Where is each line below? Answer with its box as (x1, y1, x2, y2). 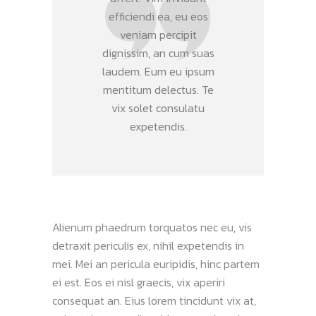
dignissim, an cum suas (102, 44, 214, 61)
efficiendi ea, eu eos (108, 8, 208, 25)
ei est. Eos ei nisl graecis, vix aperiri (52, 274, 225, 291)
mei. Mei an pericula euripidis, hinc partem (52, 255, 260, 272)
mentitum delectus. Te (102, 81, 214, 98)
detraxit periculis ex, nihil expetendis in (52, 237, 244, 254)
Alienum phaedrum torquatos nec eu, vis (52, 219, 252, 236)
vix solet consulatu (111, 99, 205, 116)
